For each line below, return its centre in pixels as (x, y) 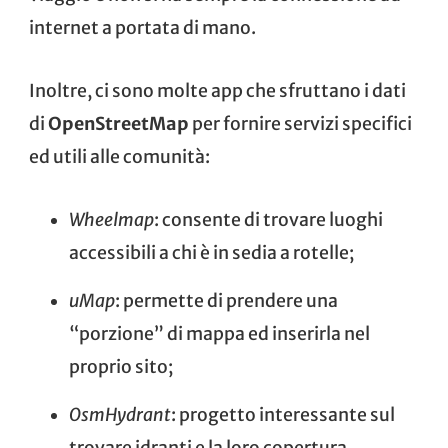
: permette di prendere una (226, 300)
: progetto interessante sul (283, 414)
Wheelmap (111, 219)
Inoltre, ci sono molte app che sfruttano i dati (217, 90)
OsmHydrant (120, 414)
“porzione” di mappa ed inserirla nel (219, 333)
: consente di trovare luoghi (268, 219)
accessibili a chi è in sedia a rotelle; (211, 252)
